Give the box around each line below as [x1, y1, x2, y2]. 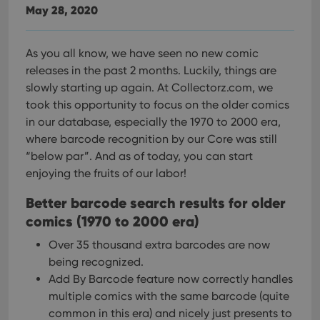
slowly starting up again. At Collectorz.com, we [26, 81, 273, 94]
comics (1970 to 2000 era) [26, 212, 199, 231]
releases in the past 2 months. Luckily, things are [26, 64, 276, 77]
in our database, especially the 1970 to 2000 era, [26, 115, 281, 129]
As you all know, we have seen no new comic [26, 46, 259, 60]
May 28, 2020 [26, 3, 98, 17]
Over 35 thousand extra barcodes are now [49, 238, 270, 251]
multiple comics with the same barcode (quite [49, 289, 289, 303]
